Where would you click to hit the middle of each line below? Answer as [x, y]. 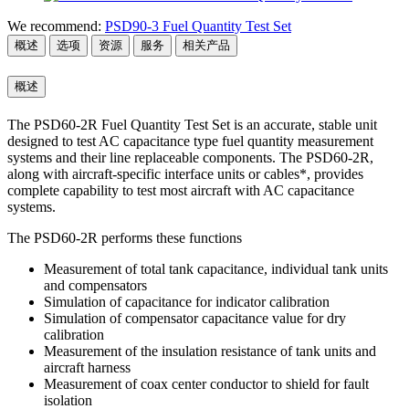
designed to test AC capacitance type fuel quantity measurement [190, 142]
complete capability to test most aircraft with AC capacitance [181, 191]
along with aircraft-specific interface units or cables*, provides [185, 174]
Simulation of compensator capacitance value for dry [195, 319]
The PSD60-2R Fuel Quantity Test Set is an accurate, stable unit [192, 125]
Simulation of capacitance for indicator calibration [187, 302]
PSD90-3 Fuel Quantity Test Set [198, 26]
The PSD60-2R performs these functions [125, 238]
